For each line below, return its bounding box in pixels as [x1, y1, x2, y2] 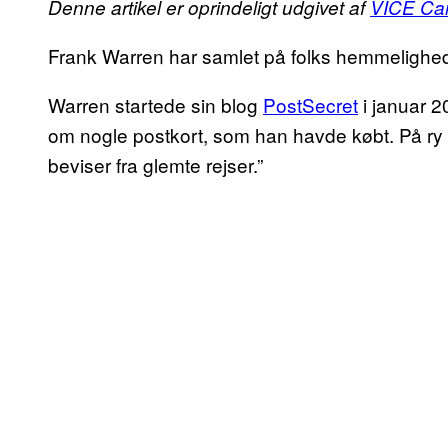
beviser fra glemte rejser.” [48, 151, 263, 179]
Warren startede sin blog [48, 91, 263, 119]
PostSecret [263, 91, 358, 119]
